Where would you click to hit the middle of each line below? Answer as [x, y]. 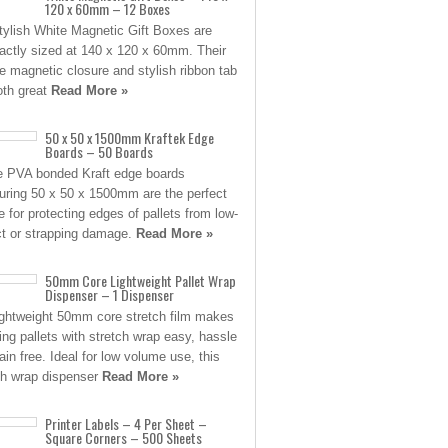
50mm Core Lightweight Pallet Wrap [140, 280]
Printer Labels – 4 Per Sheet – [126, 423]
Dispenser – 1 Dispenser [109, 294]
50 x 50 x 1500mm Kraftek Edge [129, 137]
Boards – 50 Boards [99, 151]
